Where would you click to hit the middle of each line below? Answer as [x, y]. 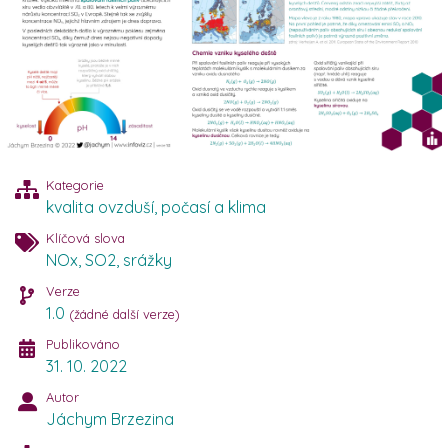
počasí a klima [213, 206]
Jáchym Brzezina [110, 418]
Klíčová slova [85, 237]
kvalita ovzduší [100, 206]
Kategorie [75, 184]
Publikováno [83, 343]
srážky [147, 259]
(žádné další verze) [124, 313]
